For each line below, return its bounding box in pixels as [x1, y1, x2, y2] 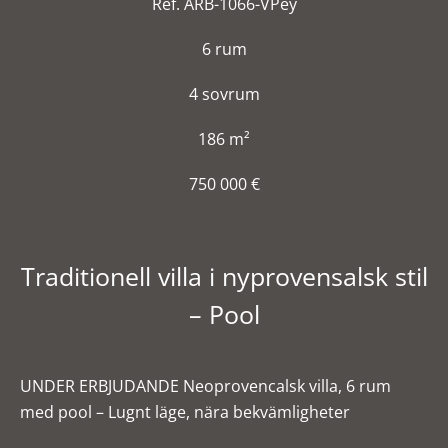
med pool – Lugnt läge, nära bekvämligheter [20, 401, 350, 423]
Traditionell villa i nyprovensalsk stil [20, 259, 428, 293]
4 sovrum [188, 83, 260, 105]
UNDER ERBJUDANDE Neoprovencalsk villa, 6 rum [20, 375, 391, 397]
